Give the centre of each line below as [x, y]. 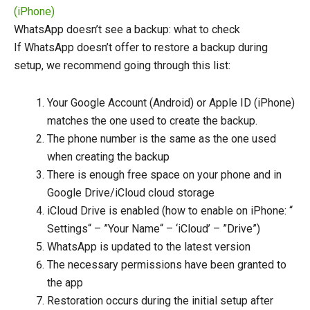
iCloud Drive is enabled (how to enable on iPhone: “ [170, 211]
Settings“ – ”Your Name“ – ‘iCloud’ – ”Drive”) [154, 229]
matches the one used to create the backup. [152, 121]
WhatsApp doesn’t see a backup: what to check [127, 30]
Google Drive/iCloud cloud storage [131, 193]
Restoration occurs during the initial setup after [160, 301]
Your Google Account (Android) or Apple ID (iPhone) [171, 103]
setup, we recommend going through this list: [122, 66]
